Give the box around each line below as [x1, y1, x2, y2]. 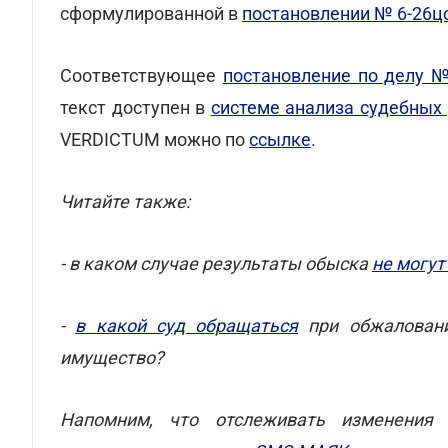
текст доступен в [60, 97, 211, 118]
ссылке [249, 129, 311, 150]
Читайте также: [60, 191, 190, 212]
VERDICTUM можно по [60, 129, 249, 150]
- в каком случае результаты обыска [60, 253, 372, 274]
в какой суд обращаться [75, 315, 298, 336]
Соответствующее [60, 65, 223, 86]
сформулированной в [60, 3, 242, 24]
